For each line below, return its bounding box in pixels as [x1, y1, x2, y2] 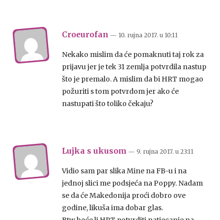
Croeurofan [62, 30, 109, 39]
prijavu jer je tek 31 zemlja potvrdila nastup [62, 62, 206, 71]
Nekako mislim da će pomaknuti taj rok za [62, 50, 204, 59]
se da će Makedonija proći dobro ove [62, 191, 186, 200]
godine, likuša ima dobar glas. [62, 203, 163, 212]
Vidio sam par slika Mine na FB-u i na [62, 166, 187, 175]
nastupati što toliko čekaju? [62, 99, 153, 108]
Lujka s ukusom [62, 146, 127, 156]
